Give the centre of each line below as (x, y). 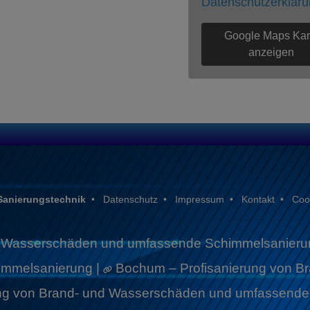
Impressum (200, 199)
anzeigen (271, 52)
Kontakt (258, 199)
